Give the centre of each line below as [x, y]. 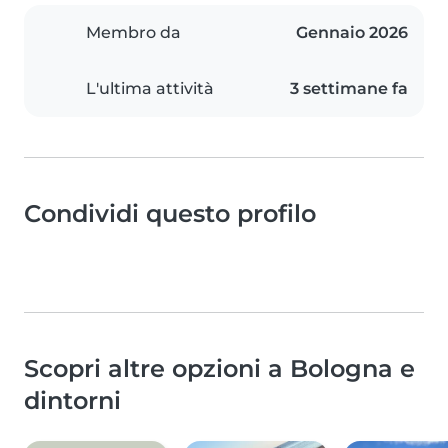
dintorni [72, 401]
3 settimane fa [349, 89]
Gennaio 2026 [352, 33]
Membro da [133, 33]
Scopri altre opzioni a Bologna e [219, 369]
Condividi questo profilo [170, 214]
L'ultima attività [150, 89]
